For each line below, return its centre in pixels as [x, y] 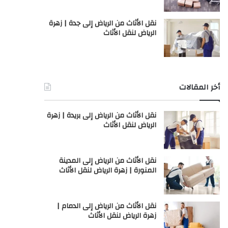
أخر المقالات [199, 87]
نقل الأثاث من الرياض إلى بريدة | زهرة [101, 116]
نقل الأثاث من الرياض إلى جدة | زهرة [102, 23]
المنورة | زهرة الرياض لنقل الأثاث [107, 170]
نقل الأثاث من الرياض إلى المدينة [107, 161]
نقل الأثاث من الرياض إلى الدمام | [106, 206]
